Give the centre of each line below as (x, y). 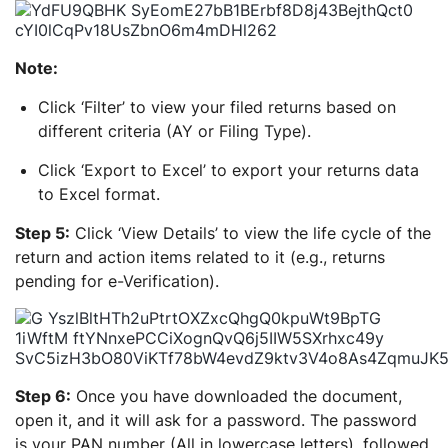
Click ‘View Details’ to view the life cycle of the (250, 233)
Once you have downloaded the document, (236, 396)
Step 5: (42, 233)
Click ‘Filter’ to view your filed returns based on (217, 107)
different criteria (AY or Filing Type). (174, 131)
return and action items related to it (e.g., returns (200, 257)
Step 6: (43, 396)
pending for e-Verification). (117, 281)
